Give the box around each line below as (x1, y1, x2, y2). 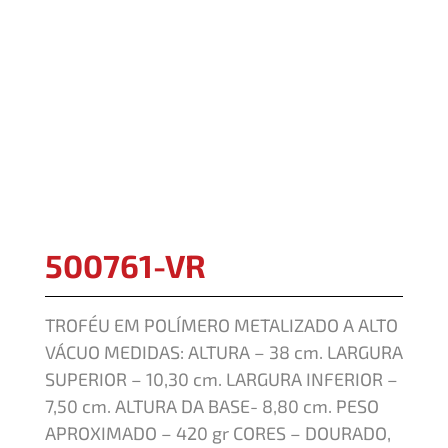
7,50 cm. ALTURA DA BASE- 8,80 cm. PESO (45, 394, 379, 417)
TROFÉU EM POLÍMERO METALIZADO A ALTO (45, 313, 398, 336)
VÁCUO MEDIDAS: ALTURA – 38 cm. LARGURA (45, 340, 403, 363)
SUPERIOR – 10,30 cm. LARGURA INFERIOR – (45, 367, 398, 390)
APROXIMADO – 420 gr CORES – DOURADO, (45, 421, 391, 444)
